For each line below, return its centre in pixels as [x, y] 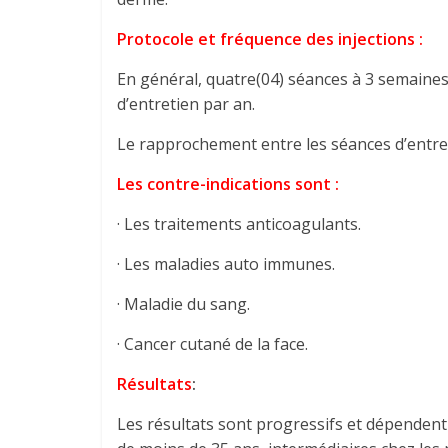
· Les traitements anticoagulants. [239, 224]
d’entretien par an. [186, 104]
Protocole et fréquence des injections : [270, 39]
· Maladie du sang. [183, 304]
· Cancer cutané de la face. [212, 344]
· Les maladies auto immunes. [226, 264]
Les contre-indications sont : [228, 184]
